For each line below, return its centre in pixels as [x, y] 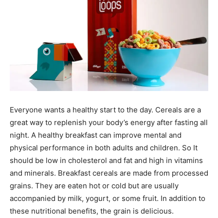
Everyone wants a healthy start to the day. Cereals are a [105, 110]
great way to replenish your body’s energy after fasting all [109, 122]
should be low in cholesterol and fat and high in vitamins [106, 160]
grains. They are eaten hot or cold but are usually [94, 186]
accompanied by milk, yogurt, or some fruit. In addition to [108, 198]
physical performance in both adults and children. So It [104, 148]
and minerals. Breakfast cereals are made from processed [109, 173]
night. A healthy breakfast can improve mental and [96, 135]
